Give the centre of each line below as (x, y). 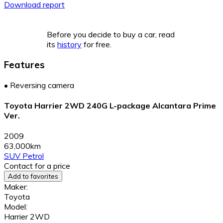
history (69, 45)
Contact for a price (37, 166)
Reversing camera (42, 85)
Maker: (16, 187)
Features (24, 65)
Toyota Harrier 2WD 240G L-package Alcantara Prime (110, 106)
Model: (16, 207)
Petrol (33, 156)
